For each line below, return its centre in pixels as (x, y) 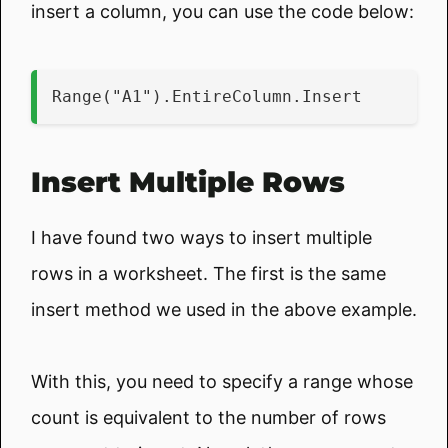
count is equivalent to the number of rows (208, 417)
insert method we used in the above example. (224, 309)
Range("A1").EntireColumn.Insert (207, 96)
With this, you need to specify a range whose (222, 381)
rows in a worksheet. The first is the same (208, 273)
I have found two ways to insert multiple (201, 237)
